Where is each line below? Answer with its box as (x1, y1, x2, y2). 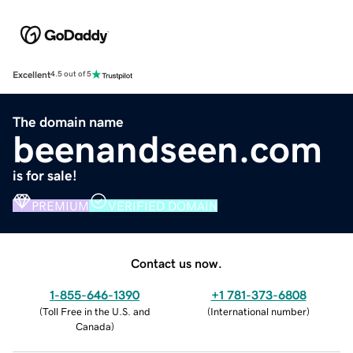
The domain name (13, 114, 124, 129)
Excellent (13, 69, 50, 80)
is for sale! (13, 168, 77, 183)
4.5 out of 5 (50, 70, 91, 79)
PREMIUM (32, 199, 89, 212)
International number (210, 306, 307, 317)
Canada (75, 321, 111, 332)
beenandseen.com (13, 129, 322, 168)
